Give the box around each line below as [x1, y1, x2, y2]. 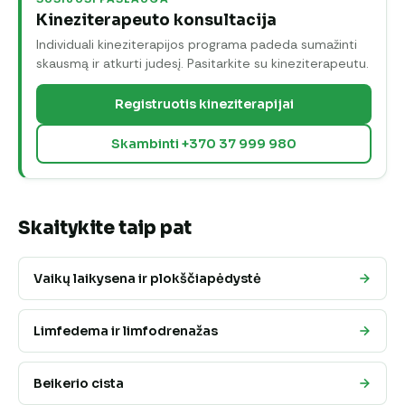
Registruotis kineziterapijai [114, 95, 294, 112]
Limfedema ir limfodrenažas [33, 322, 218, 339]
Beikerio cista [33, 374, 124, 391]
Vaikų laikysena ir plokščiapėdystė [33, 269, 261, 287]
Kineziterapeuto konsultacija [36, 10, 277, 30]
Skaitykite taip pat [18, 216, 193, 240]
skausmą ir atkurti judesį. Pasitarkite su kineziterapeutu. [36, 54, 369, 71]
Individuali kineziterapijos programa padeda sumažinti [36, 35, 357, 52]
